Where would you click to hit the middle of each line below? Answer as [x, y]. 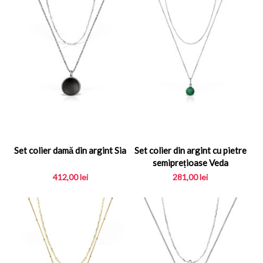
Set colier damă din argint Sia [70, 151]
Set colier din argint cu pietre [190, 151]
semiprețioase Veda [190, 163]
